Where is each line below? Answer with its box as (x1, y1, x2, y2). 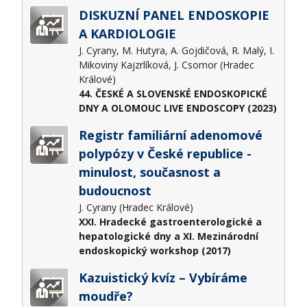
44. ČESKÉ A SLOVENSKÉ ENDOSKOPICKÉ (78, 87, 267, 101)
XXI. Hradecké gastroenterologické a (78, 215, 262, 229)
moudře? (78, 288, 133, 305)
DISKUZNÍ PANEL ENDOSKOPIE (78, 7, 269, 24)
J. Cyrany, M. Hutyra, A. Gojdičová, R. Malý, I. (78, 44, 274, 58)
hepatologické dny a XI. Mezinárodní (78, 230, 258, 243)
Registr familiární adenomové (78, 127, 262, 144)
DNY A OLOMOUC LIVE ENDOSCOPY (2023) (78, 101, 277, 115)
